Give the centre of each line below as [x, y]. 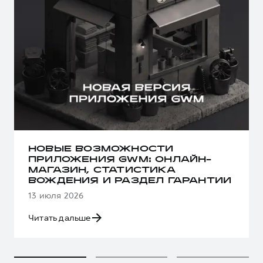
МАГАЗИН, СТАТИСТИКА [102, 170]
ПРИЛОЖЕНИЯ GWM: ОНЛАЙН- [120, 160]
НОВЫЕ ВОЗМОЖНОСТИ [101, 149]
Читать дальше [60, 218]
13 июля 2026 [56, 195]
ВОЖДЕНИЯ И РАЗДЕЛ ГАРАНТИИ [130, 181]
